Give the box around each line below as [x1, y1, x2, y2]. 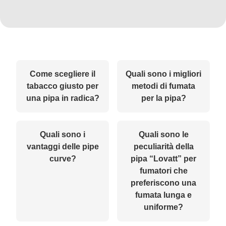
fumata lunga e [135, 190, 192, 199]
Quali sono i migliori [126, 69, 201, 78]
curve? [49, 154, 76, 163]
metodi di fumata [132, 81, 195, 90]
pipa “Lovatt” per [131, 154, 196, 163]
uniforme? [144, 202, 183, 211]
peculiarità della [133, 142, 194, 151]
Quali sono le [138, 130, 189, 139]
